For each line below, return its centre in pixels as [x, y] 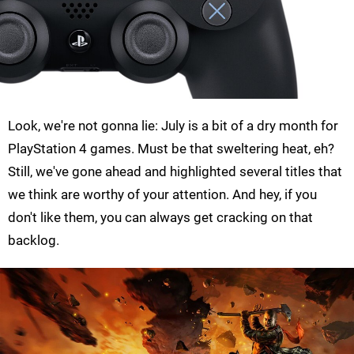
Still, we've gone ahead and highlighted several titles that [175, 172]
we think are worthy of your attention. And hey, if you [162, 195]
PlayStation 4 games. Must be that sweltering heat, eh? [171, 149]
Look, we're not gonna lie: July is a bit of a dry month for [173, 126]
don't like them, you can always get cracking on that [160, 218]
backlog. [34, 241]
